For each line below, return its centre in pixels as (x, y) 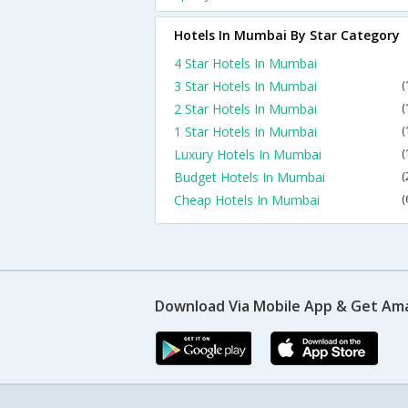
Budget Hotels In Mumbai (250, 177)
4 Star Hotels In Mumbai (245, 63)
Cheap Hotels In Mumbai (247, 200)
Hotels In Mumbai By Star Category (287, 35)
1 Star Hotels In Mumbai (245, 132)
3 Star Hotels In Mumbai (245, 86)
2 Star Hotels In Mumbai (245, 109)
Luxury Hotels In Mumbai (248, 154)
